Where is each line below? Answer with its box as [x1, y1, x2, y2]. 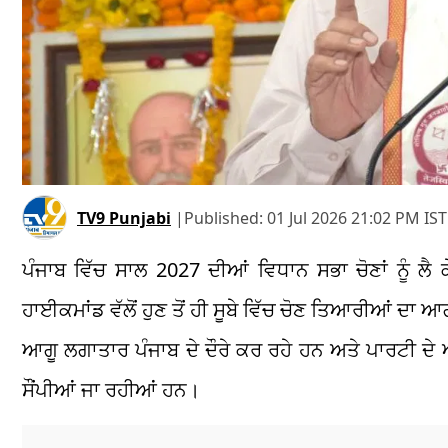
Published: [184, 206, 267, 229]
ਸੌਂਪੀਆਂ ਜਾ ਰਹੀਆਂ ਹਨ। [22, 376, 200, 404]
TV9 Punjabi [77, 206, 171, 229]
